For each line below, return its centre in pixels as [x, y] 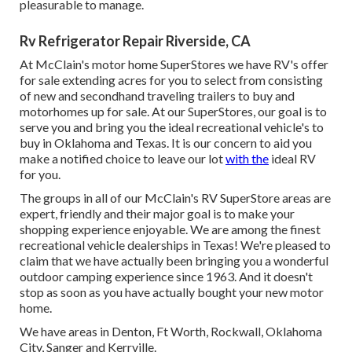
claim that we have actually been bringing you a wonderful [174, 261]
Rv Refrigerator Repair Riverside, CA [135, 41]
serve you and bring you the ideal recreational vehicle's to [172, 127]
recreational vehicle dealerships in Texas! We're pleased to [175, 245]
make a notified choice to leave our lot [123, 159]
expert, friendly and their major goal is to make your [157, 214]
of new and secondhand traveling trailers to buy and [157, 96]
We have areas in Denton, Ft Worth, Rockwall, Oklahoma [171, 332]
